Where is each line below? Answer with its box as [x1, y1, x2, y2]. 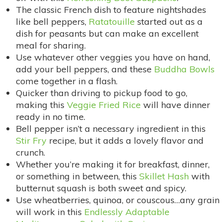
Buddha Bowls [154, 63, 215, 75]
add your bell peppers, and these [16, 63, 154, 75]
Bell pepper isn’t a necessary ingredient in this [16, 122, 206, 134]
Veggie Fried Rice [67, 99, 141, 111]
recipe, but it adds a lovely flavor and [47, 134, 204, 146]
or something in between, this [16, 170, 139, 182]
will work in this [16, 206, 84, 218]
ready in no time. [16, 111, 85, 122]
